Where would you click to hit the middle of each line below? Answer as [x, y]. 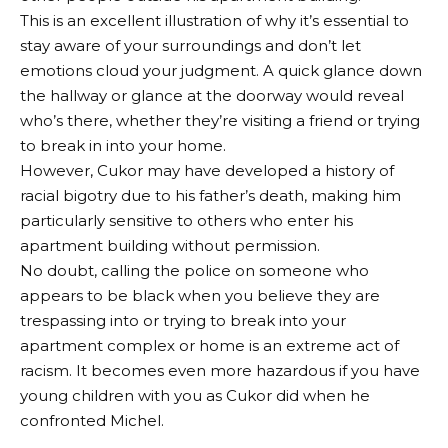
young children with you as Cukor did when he [195, 395]
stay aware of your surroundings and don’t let [190, 45]
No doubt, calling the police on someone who [194, 270]
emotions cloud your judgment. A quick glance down [221, 70]
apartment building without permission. [170, 245]
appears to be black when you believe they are [200, 295]
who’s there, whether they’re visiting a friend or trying [220, 120]
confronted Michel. [92, 420]
